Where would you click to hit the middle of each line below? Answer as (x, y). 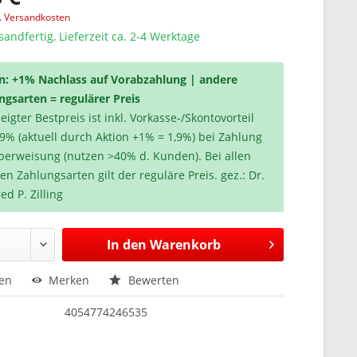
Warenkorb (185, 245)
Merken (69, 280)
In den (126, 245)
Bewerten (153, 280)
